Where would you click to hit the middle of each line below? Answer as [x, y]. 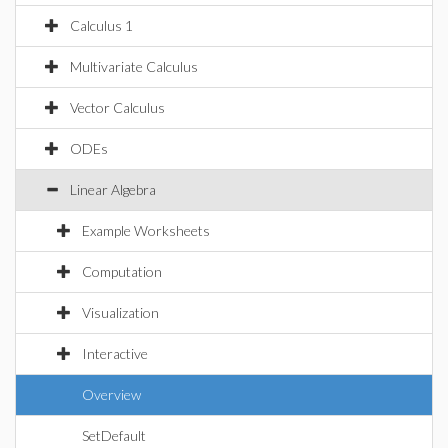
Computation [122, 271]
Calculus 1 [101, 25]
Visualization [120, 312]
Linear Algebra [113, 189]
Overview [111, 394]
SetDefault [114, 435]
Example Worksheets [146, 230]
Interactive [115, 353]
